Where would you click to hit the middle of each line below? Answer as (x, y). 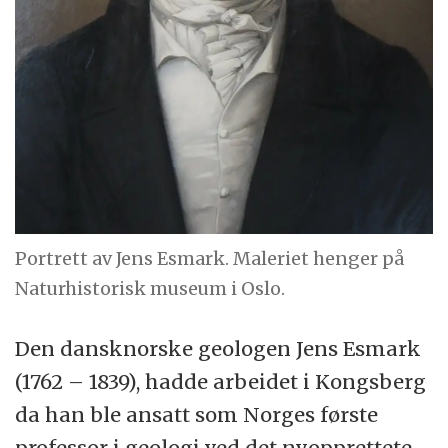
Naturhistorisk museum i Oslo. (150, 288)
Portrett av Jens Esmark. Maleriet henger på (210, 258)
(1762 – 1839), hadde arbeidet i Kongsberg (221, 382)
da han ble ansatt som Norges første (197, 415)
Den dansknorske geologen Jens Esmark (218, 349)
